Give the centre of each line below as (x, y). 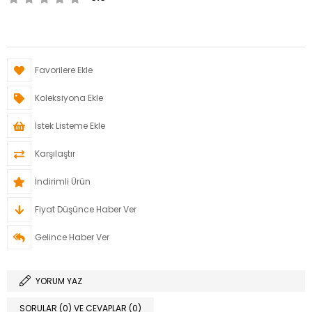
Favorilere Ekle (64, 70)
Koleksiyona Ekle (69, 98)
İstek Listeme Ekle (70, 126)
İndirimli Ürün (63, 181)
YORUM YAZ (59, 281)
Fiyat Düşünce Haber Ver (86, 209)
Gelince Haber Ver (72, 237)
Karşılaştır (55, 154)
